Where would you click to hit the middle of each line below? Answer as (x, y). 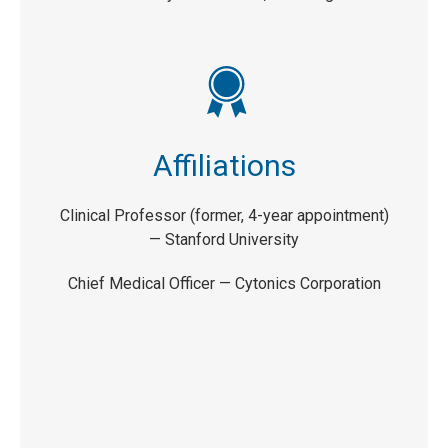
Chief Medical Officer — (151, 283)
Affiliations (224, 165)
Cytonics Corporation (307, 283)
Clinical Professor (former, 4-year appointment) (224, 215)
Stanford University (232, 239)
